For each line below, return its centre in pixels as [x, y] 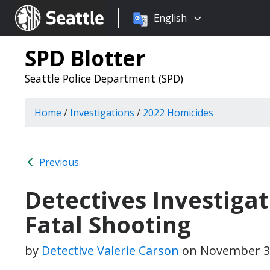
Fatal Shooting [108, 224]
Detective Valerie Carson [110, 250]
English [170, 18]
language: [140, 33]
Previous [58, 162]
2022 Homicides [178, 113]
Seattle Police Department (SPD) [104, 78]
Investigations [102, 113]
